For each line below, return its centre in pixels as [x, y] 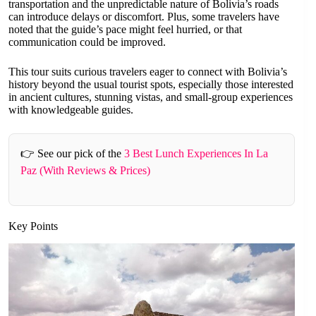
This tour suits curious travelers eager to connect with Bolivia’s [148, 71]
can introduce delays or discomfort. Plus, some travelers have [144, 16]
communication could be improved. [87, 42]
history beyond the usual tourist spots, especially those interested [151, 84]
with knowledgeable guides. [71, 109]
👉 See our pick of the [72, 153]
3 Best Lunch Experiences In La [196, 153]
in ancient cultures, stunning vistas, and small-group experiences [151, 97]
